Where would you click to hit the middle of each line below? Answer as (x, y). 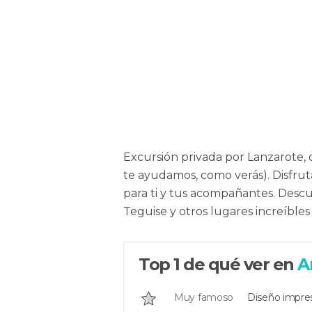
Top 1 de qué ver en (218, 264)
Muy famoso (204, 297)
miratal (173, 99)
